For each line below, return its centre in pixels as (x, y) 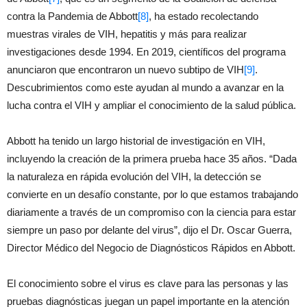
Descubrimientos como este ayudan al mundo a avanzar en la (145, 87)
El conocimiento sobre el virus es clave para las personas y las (148, 283)
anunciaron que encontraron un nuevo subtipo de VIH (125, 70)
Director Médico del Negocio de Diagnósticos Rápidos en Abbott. (151, 248)
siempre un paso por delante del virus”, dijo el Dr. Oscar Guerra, (149, 230)
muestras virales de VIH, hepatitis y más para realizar (127, 34)
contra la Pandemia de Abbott (72, 16)
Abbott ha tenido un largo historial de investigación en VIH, (136, 141)
